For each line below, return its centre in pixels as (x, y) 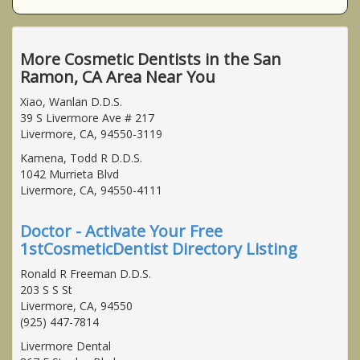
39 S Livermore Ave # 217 (87, 117)
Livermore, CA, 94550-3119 (91, 133)
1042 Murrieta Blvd (70, 174)
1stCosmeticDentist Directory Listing (159, 248)
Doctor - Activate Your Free (121, 231)
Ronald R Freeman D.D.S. (86, 273)
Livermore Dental (65, 346)
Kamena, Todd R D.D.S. (81, 157)
